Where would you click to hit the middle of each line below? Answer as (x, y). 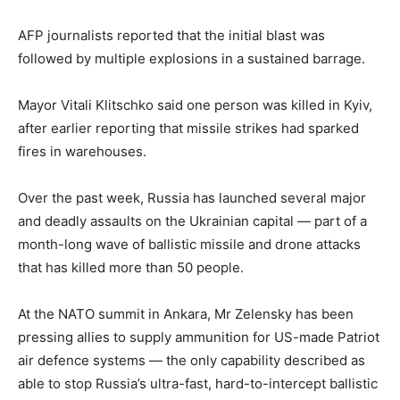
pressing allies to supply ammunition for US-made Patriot (199, 337)
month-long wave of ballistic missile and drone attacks (189, 244)
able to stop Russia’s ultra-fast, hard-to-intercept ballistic (198, 383)
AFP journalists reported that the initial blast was (171, 35)
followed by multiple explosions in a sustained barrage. (192, 58)
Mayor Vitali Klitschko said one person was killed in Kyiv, (195, 104)
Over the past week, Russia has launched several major (192, 197)
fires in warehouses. (82, 151)
